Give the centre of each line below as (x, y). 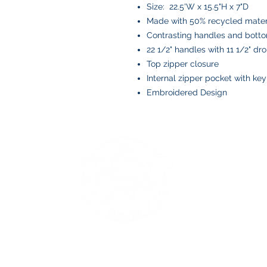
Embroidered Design (187, 92)
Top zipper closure (183, 64)
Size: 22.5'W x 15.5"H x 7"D (198, 7)
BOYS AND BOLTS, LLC (146, 235)
